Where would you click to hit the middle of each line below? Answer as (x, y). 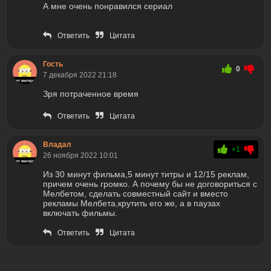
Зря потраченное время (91, 94)
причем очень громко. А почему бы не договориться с (150, 184)
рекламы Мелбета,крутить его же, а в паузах (132, 204)
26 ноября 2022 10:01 (80, 156)
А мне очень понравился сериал (108, 6)
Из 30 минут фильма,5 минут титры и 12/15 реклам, (146, 175)
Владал (57, 145)
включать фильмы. (80, 213)
